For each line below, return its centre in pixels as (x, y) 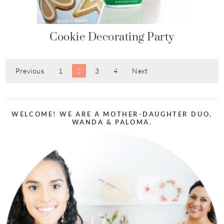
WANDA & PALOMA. (112, 122)
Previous (30, 71)
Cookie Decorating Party (112, 36)
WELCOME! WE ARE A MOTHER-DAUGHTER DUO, (112, 114)
